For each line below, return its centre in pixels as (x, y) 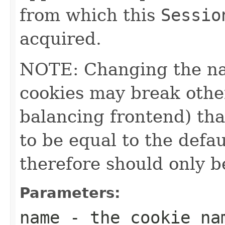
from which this (90, 15)
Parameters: (70, 193)
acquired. (61, 38)
